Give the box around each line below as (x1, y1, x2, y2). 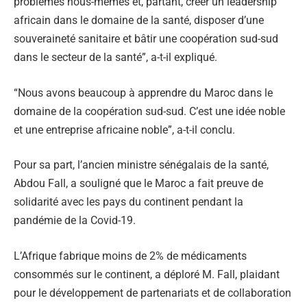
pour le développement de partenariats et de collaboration (14, 286, 291, 300)
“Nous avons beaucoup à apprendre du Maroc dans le (14, 86, 273, 99)
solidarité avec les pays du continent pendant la (14, 195, 243, 209)
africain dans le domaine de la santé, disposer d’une (14, 14, 264, 27)
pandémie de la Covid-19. (14, 214, 136, 228)
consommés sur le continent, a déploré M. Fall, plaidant (14, 268, 280, 282)
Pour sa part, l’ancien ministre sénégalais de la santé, (14, 158, 269, 172)
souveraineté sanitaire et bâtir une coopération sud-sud (14, 32, 278, 46)
